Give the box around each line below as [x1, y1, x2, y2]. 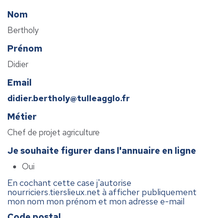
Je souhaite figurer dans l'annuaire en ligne [7, 145, 196, 157]
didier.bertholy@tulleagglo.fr [7, 93, 130, 104]
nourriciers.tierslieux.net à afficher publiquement [7, 186, 197, 198]
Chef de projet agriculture [7, 127, 100, 138]
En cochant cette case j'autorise [7, 177, 131, 189]
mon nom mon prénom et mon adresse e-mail [7, 196, 184, 207]
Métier [7, 111, 36, 123]
